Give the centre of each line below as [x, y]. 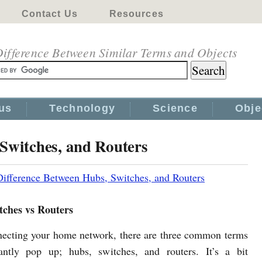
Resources [136, 14]
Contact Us [49, 14]
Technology [82, 108]
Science [175, 108]
